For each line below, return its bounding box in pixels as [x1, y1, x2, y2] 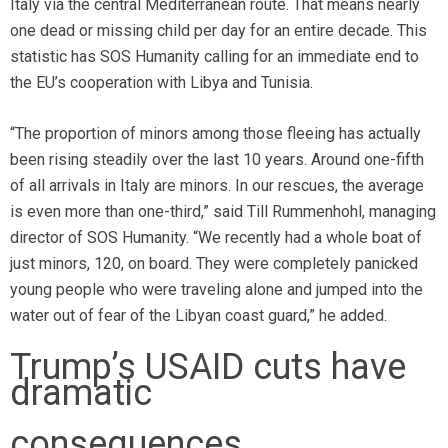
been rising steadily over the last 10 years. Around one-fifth [10, 150, 424, 169]
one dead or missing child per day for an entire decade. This [10, 21, 427, 40]
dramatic [10, 372, 152, 414]
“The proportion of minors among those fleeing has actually [10, 124, 421, 143]
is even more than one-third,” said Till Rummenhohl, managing [10, 202, 436, 221]
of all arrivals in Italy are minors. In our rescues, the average [10, 176, 424, 195]
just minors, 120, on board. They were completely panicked [10, 254, 418, 273]
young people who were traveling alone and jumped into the [10, 280, 423, 299]
